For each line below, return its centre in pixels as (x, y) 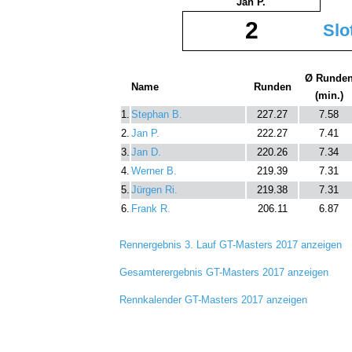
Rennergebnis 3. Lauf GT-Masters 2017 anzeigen (231, 244)
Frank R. (151, 208)
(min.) (329, 95)
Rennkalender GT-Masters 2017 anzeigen (213, 299)
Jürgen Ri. (154, 189)
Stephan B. (157, 114)
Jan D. (146, 152)
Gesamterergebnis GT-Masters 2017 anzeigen (224, 272)
